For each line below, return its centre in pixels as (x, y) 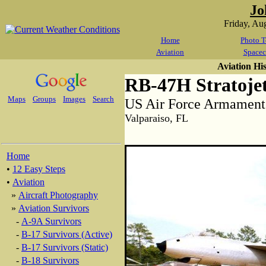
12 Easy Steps (39, 169)
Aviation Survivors (54, 208)
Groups (44, 99)
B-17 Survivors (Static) (65, 247)
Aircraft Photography (58, 195)
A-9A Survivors (51, 221)
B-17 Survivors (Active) (67, 234)
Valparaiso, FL (156, 118)
